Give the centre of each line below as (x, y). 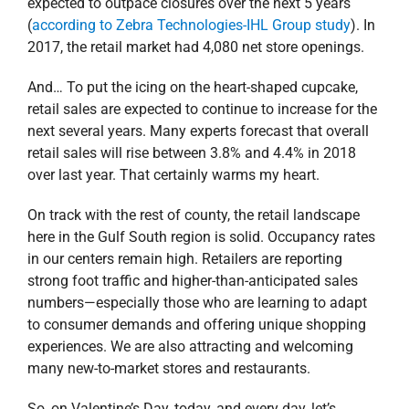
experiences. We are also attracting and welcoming (190, 347)
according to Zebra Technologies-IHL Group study (191, 26)
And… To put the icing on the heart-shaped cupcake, (192, 88)
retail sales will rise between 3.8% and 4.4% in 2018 (191, 153)
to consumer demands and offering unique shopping (196, 325)
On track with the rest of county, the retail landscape (193, 215)
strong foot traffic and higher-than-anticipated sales (192, 281)
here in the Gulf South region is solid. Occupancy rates (201, 237)
